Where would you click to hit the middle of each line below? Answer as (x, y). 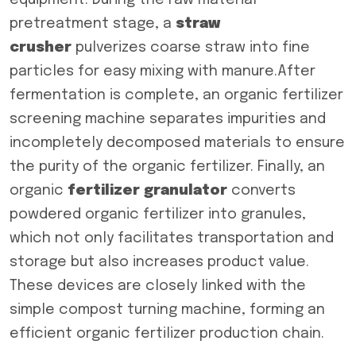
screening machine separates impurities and (168, 119)
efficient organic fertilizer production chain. (167, 334)
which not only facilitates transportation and (172, 238)
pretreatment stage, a (93, 24)
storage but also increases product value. (159, 262)
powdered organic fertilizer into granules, (158, 215)
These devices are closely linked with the (158, 286)
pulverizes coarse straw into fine (191, 48)
